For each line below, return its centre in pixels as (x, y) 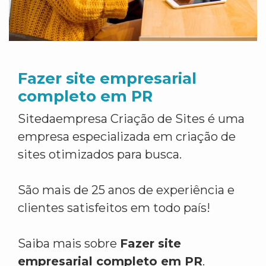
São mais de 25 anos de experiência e (126, 190)
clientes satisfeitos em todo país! (114, 208)
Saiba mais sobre (69, 243)
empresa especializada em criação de (127, 137)
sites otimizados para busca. (100, 154)
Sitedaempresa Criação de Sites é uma (131, 119)
